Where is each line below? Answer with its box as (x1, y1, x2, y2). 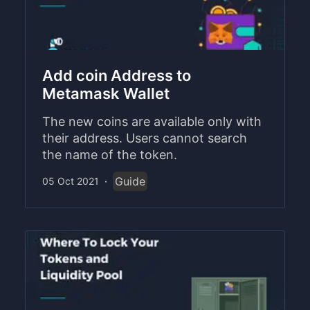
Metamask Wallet (42, 84, 170, 102)
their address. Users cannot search (42, 130, 247, 145)
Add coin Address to (42, 66, 191, 84)
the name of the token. (42, 147, 177, 162)
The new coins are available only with (42, 113, 262, 129)
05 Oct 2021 (42, 174, 99, 187)
